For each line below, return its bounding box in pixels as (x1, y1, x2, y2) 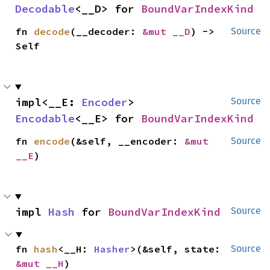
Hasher (94, 243, 131, 255)
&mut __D (142, 25, 191, 37)
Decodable (15, 2, 75, 16)
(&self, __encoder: (70, 135, 185, 147)
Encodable (15, 111, 75, 125)
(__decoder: (70, 25, 143, 37)
